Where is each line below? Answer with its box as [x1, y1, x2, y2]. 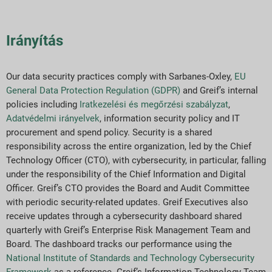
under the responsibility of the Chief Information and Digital [6, 168, 246, 180]
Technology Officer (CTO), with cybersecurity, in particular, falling [6, 154, 266, 166]
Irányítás [6, 32, 63, 49]
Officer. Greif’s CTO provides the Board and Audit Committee [6, 182, 250, 194]
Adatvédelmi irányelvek [6, 112, 100, 124]
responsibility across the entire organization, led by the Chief [6, 140, 251, 152]
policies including [6, 98, 80, 110]
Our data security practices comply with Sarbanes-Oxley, [6, 70, 234, 82]
